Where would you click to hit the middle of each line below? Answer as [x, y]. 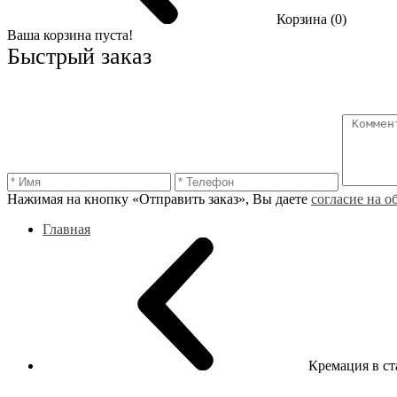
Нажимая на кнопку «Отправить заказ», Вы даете [159, 199]
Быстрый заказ [79, 56]
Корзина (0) [311, 19]
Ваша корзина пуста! [70, 35]
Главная [66, 229]
